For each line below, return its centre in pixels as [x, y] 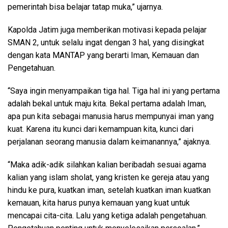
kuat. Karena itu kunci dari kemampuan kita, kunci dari [101, 129]
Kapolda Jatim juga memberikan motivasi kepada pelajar [107, 30]
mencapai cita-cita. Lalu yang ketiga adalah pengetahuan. [107, 216]
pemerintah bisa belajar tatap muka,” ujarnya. [85, 7]
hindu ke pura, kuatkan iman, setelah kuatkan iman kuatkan [109, 190]
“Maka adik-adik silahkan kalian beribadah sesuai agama [107, 165]
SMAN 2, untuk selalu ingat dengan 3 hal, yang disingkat [106, 42]
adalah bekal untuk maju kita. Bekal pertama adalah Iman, [107, 104]
